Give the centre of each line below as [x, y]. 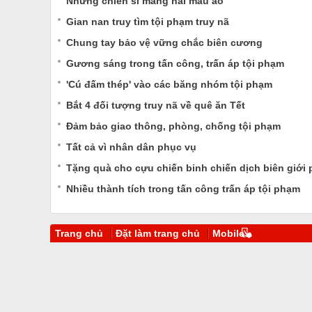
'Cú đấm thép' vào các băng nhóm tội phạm [169, 84]
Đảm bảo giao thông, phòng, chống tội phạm [173, 126]
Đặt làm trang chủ [158, 233]
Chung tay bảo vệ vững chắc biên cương [164, 42]
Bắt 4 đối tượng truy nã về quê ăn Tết [156, 105]
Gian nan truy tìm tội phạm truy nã [148, 22]
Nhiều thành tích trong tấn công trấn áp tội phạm [183, 189]
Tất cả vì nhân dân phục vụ [131, 147]
